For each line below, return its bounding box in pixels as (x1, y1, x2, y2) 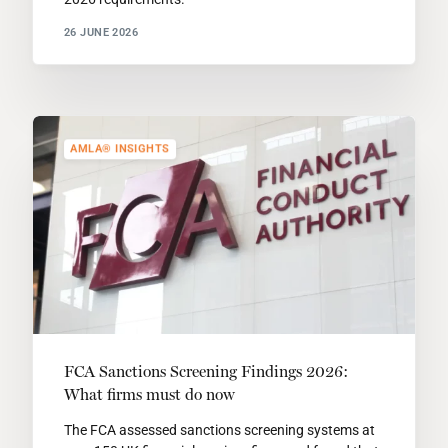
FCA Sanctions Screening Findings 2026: (63, 362, 348, 382)
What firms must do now (63, 385, 235, 405)
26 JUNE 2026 (63, 25, 139, 39)
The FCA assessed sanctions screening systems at (63, 422, 375, 439)
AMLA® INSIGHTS (70, 142, 170, 156)
